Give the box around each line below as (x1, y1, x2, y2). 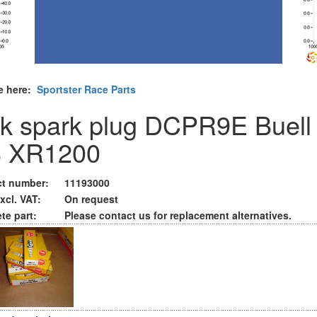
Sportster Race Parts (37, 82, 136, 96)
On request (64, 192, 118, 206)
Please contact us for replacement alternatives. (64, 208, 292, 222)
